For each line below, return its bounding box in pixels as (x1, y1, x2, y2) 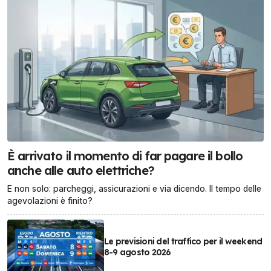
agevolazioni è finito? (7, 195, 93, 206)
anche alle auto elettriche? (7, 163, 154, 178)
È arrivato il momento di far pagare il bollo (7, 148, 243, 164)
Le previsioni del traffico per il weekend (103, 236, 263, 247)
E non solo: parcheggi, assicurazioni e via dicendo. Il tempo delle (7, 183, 261, 194)
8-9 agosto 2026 (103, 247, 171, 258)
